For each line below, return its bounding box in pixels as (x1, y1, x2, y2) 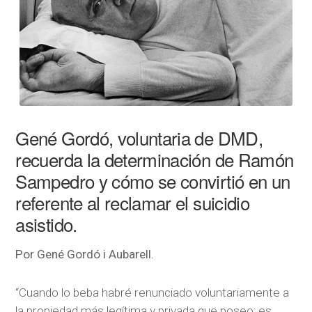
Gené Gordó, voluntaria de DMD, (15, 125, 263, 151)
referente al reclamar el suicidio (15, 189, 249, 216)
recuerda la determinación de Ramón (15, 146, 294, 173)
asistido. (15, 211, 77, 237)
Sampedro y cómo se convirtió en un (15, 168, 290, 194)
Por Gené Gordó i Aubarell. (15, 247, 155, 262)
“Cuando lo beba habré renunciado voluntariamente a (15, 286, 290, 300)
